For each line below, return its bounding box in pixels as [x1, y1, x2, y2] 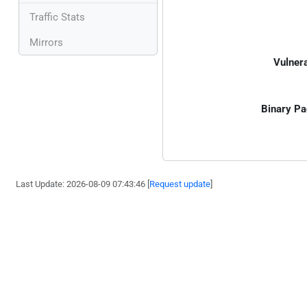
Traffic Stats [29, 10, 85, 23]
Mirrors [29, 36, 63, 49]
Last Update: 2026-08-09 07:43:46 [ [16, 179, 150, 190]
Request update [149, 179, 211, 190]
